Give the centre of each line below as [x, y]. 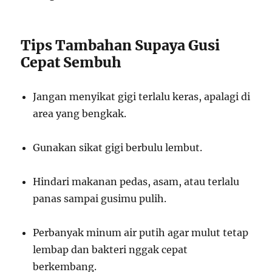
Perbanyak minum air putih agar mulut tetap [141, 232]
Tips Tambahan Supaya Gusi [121, 45]
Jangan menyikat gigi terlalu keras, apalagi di [142, 96]
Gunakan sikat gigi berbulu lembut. [118, 147]
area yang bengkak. [80, 113]
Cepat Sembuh [71, 62]
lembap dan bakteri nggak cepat [110, 249]
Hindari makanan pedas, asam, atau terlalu [136, 181]
